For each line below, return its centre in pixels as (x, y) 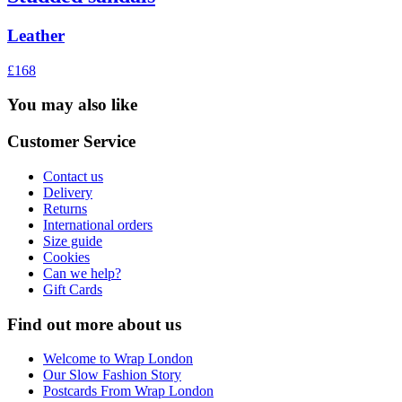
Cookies (66, 257)
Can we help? (82, 273)
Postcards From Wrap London (128, 391)
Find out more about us (94, 324)
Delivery (68, 192)
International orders (98, 224)
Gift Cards (73, 289)
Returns (65, 208)
